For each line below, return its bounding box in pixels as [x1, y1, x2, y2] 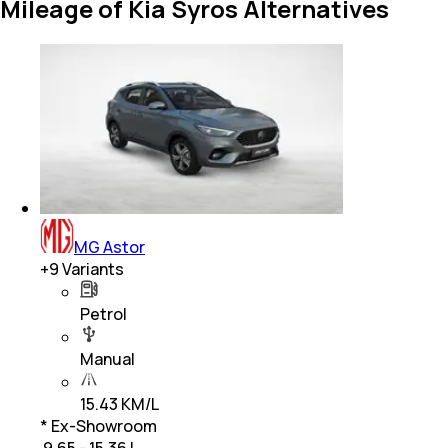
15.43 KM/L [80, 393, 159, 416]
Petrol [80, 303, 127, 326]
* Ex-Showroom [40, 415, 157, 438]
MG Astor [74, 236, 145, 259]
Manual [80, 348, 135, 371]
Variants [59, 258, 124, 281]
